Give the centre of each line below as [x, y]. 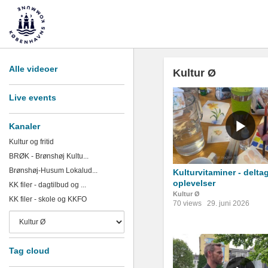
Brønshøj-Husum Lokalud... [53, 170]
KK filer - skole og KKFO [48, 199]
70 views [187, 203]
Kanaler [25, 126]
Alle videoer [33, 69]
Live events [33, 98]
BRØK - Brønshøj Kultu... [49, 156]
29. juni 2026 [228, 203]
